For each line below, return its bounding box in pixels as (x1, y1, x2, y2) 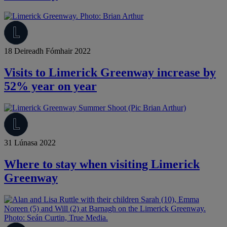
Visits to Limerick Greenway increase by (4, 65, 216, 79)
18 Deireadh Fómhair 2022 (4, 47, 91, 55)
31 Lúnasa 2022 (4, 138, 56, 147)
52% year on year (4, 79, 97, 93)
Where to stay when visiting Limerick (4, 157, 200, 171)
